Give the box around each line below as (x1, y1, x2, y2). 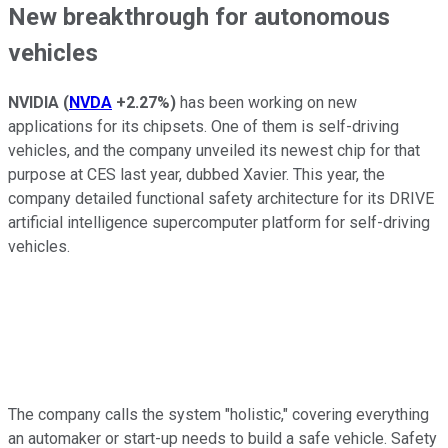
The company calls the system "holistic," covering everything (8, 405, 429, 425)
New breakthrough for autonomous (8, 3, 390, 32)
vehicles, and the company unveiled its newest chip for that (8, 141, 420, 161)
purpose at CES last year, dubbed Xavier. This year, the (8, 165, 385, 185)
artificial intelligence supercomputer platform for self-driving (8, 213, 430, 233)
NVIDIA (8, 93, 63, 113)
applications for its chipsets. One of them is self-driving (8, 117, 399, 137)
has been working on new (176, 93, 357, 113)
